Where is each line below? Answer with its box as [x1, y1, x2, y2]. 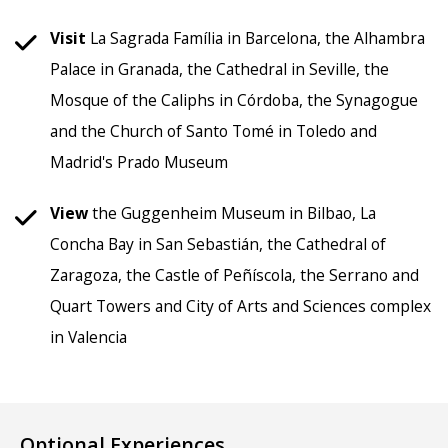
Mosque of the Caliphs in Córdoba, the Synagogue [50, 88, 418, 111]
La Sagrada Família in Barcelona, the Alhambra [86, 26, 425, 49]
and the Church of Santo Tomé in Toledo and [50, 119, 377, 142]
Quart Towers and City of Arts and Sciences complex [50, 294, 431, 317]
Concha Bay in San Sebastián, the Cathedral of [50, 232, 386, 255]
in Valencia [50, 325, 127, 348]
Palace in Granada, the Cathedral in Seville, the [50, 57, 389, 80]
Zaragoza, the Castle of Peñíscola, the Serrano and [50, 263, 419, 286]
